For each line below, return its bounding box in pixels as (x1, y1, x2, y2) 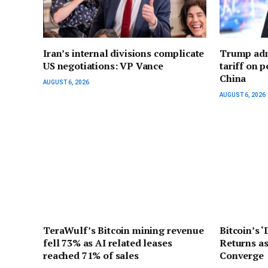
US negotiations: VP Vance (43, 59, 163, 72)
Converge (220, 249, 264, 263)
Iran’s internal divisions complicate (43, 46, 205, 60)
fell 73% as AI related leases (43, 236, 172, 250)
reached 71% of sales (43, 249, 139, 263)
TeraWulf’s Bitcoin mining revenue (43, 224, 204, 237)
